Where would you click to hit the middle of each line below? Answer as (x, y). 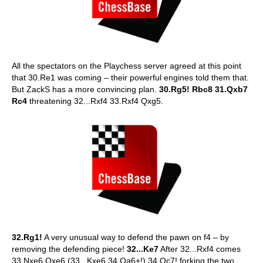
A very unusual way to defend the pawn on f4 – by (136, 237)
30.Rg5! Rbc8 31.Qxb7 (203, 89)
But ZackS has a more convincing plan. (85, 89)
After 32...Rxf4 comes (200, 249)
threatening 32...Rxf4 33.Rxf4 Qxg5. (95, 101)
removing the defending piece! (69, 249)
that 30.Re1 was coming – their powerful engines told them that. (130, 77)
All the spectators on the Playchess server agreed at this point (127, 65)
